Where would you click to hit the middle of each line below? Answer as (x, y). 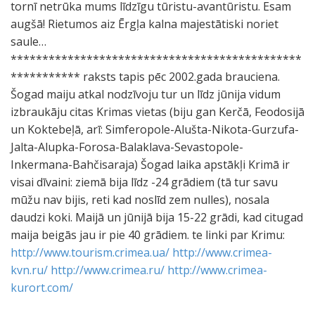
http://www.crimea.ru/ (108, 270)
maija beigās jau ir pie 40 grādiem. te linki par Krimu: (148, 235)
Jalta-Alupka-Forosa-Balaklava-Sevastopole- (127, 147)
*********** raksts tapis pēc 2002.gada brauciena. (145, 77)
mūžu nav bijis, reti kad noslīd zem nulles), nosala (140, 200)
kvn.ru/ (29, 270)
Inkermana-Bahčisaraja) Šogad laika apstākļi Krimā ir (150, 165)
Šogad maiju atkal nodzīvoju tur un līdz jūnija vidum (146, 94)
